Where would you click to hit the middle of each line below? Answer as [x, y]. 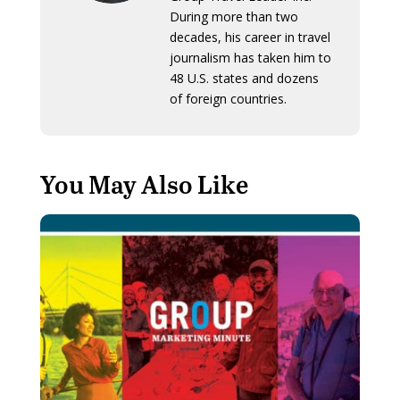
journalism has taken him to [250, 58]
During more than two [233, 17]
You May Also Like [144, 184]
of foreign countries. [228, 99]
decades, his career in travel [250, 37]
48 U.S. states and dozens [244, 79]
